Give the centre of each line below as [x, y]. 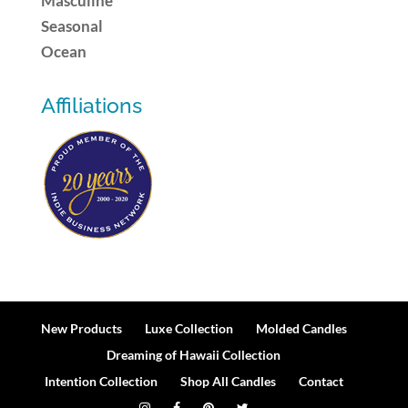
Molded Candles [301, 328]
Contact [321, 381]
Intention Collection [101, 381]
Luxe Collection [189, 328]
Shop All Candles [228, 381]
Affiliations [91, 105]
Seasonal [71, 25]
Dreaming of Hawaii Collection [194, 354]
